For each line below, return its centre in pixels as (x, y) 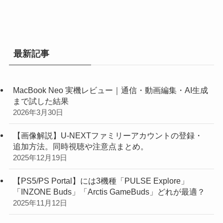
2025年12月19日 (40, 158)
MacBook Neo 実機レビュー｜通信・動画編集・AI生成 (110, 90)
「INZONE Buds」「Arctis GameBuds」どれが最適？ (109, 191)
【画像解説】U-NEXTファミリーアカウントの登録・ (108, 135)
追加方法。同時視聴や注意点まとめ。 (80, 146)
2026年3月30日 (38, 112)
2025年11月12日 (40, 203)
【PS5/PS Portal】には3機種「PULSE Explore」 (101, 180)
